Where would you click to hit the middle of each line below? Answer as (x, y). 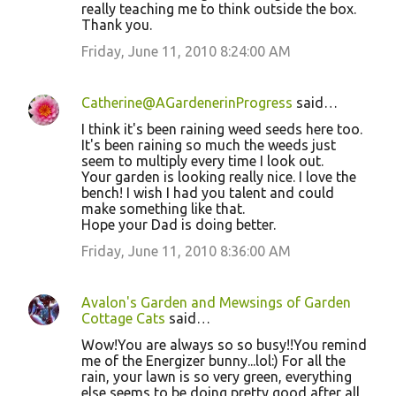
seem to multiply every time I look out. (202, 161)
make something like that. (163, 209)
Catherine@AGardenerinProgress (187, 103)
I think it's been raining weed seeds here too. (222, 129)
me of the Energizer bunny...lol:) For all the (213, 361)
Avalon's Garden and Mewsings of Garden (216, 302)
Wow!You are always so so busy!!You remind (224, 345)
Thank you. (117, 25)
